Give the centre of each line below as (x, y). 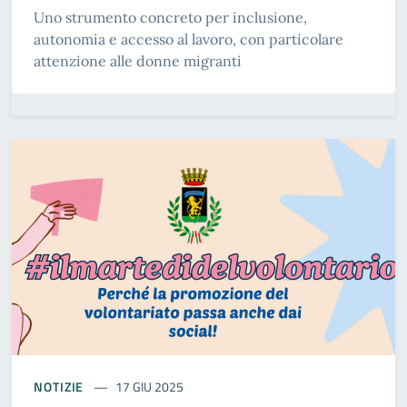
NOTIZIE (59, 386)
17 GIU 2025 (150, 386)
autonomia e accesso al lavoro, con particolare (189, 40)
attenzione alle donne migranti (138, 61)
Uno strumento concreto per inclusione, (170, 18)
